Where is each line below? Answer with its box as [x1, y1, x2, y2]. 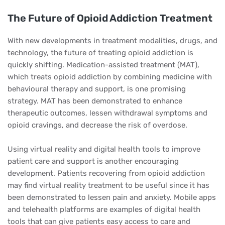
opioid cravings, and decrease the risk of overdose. [8, 121, 187, 130]
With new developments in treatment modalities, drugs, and [8, 36, 217, 45]
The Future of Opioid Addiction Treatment [8, 12, 212, 24]
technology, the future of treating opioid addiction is [8, 48, 193, 57]
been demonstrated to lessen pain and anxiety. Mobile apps [8, 193, 216, 202]
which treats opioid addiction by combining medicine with [8, 72, 212, 81]
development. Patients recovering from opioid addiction [8, 169, 205, 178]
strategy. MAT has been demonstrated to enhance [8, 96, 182, 105]
